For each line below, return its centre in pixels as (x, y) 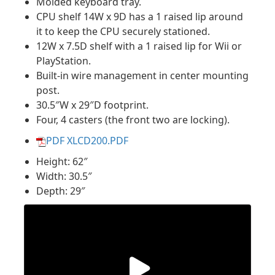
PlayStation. (64, 61)
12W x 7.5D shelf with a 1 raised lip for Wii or (139, 46)
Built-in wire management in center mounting (142, 76)
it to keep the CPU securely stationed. (123, 31)
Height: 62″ (62, 161)
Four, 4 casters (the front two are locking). (133, 120)
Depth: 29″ (61, 191)
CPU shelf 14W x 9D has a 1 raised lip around (140, 17)
